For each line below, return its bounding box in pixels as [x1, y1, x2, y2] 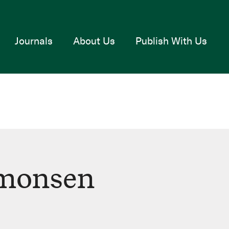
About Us [73, 34, 115, 47]
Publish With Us [135, 34, 207, 47]
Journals [14, 34, 53, 47]
